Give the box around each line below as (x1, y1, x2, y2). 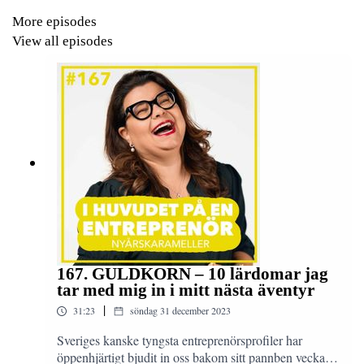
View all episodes (12, 32, 113, 49)
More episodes (12, 13, 97, 29)
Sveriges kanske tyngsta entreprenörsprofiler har (57, 331, 302, 349)
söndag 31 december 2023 (130, 304, 231, 318)
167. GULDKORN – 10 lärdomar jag (57, 264, 328, 284)
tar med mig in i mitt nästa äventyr (57, 280, 314, 300)
